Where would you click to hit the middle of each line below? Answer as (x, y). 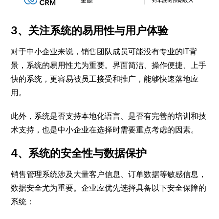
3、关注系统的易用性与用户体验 (90, 31)
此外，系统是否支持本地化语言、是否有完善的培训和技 (109, 116)
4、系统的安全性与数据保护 (79, 153)
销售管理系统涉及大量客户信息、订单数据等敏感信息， (109, 175)
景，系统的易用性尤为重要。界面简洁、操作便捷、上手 (109, 66)
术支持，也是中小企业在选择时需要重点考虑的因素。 (105, 130)
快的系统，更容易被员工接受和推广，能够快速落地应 (105, 79)
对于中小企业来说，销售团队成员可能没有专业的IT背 (104, 52)
